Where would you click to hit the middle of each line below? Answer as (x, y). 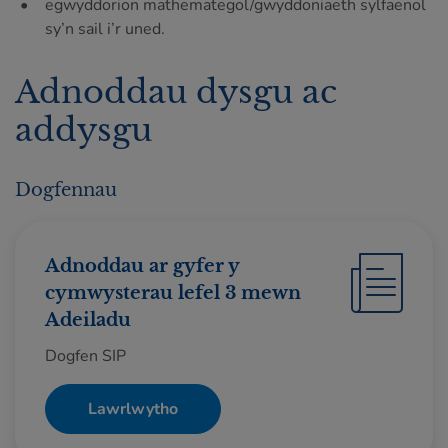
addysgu (83, 130)
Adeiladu (88, 320)
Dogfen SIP (85, 356)
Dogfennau (66, 190)
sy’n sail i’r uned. (105, 29)
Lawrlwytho (133, 409)
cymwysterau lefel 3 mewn (173, 293)
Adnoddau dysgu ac (176, 92)
